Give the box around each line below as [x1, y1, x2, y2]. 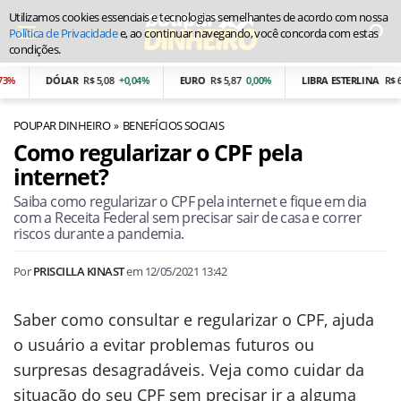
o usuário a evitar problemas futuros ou [13, 334, 314, 355]
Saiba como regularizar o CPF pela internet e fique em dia [13, 192, 367, 211]
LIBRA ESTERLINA [286, 73, 364, 87]
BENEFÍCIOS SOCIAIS [122, 117, 225, 133]
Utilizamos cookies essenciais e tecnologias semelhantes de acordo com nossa [9, 9, 388, 25]
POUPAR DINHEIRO [13, 117, 111, 133]
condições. [9, 41, 61, 57]
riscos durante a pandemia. [13, 224, 184, 243]
